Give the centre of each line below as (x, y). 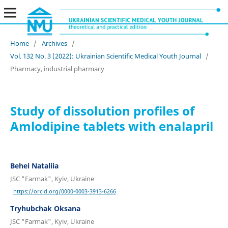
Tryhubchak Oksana (45, 209)
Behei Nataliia (34, 165)
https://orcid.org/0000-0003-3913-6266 (65, 191)
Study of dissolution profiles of (102, 110)
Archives (54, 43)
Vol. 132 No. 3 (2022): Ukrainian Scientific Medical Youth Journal (105, 56)
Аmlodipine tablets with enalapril (111, 126)
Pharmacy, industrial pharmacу (57, 68)
